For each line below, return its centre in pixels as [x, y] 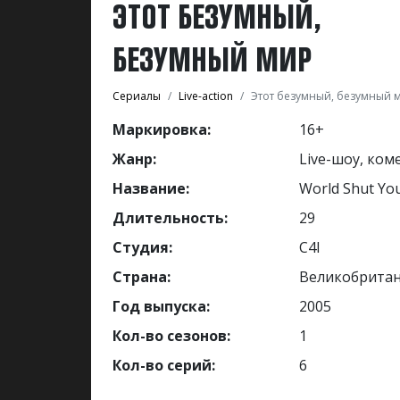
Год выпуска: [161, 306]
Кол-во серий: [164, 365]
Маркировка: [162, 129]
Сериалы [137, 96]
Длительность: [170, 217]
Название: [151, 188]
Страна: [142, 276]
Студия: [142, 247]
